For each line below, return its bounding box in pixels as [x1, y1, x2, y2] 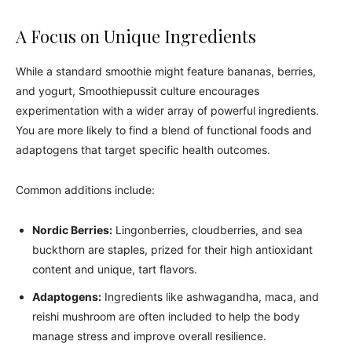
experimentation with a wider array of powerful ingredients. [16, 104, 319, 117]
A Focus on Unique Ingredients [16, 24, 256, 48]
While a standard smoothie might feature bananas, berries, [16, 64, 316, 78]
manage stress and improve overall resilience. [32, 329, 266, 343]
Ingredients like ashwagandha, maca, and [101, 290, 319, 303]
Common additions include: [16, 183, 155, 196]
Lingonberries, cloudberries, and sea [112, 223, 302, 236]
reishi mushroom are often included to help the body [32, 310, 300, 323]
